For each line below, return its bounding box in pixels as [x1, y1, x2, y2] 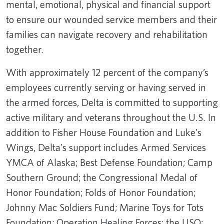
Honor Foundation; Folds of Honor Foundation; [6, 186, 195, 198]
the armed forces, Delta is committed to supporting [6, 96, 218, 108]
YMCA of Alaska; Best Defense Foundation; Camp [6, 156, 212, 168]
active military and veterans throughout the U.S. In [6, 111, 216, 123]
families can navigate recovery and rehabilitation [6, 28, 207, 40]
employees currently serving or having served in [6, 81, 206, 93]
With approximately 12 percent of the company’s [6, 66, 208, 78]
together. [6, 43, 47, 55]
